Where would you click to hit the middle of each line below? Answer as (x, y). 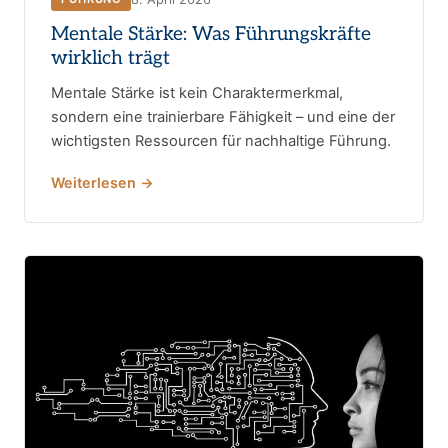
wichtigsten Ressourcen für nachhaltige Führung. (221, 141)
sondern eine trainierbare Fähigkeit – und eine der (223, 117)
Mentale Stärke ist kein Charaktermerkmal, (197, 93)
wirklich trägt (110, 59)
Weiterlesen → (102, 183)
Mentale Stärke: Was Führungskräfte (211, 35)
